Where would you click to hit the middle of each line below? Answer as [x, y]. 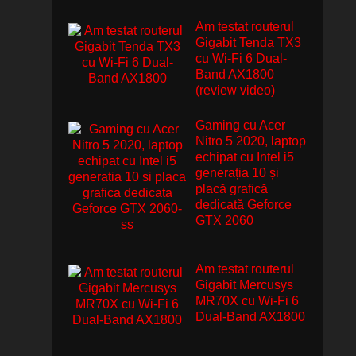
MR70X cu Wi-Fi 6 [247, 300]
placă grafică [232, 188]
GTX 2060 [224, 220]
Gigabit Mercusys [244, 284]
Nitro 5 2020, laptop [251, 141]
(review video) [235, 90]
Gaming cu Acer [240, 125]
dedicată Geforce [244, 204]
